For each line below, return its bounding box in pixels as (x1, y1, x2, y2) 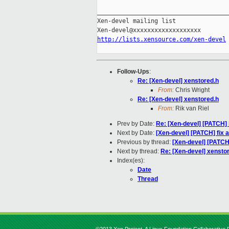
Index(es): (117, 157, 145, 165)
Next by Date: (117, 129, 156, 137)
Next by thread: (117, 148, 161, 155)
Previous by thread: (117, 139, 172, 146)
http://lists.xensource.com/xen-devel (97, 36, 226, 43)
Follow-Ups (117, 68, 149, 76)
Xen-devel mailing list (97, 17, 176, 25)
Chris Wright (174, 86, 210, 94)
